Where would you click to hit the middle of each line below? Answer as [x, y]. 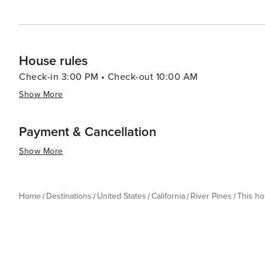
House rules [53, 61]
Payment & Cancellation [88, 132]
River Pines [211, 196]
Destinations [69, 196]
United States [122, 196]
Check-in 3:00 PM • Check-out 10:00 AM [109, 77]
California [168, 196]
